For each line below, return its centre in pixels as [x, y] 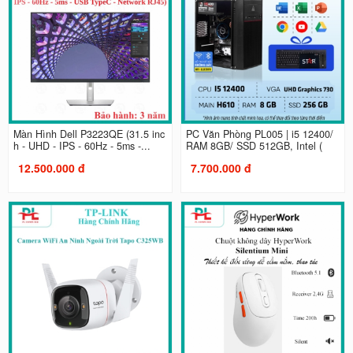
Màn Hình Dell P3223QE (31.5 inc [89, 134]
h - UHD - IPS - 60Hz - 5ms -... [82, 145]
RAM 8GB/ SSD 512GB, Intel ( [254, 145]
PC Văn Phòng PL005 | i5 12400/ [260, 134]
